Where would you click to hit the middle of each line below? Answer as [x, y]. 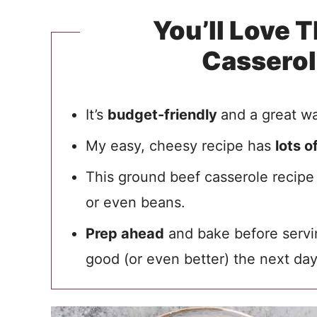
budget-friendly [164, 115]
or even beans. [136, 202]
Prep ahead [125, 234]
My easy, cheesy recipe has [180, 146]
